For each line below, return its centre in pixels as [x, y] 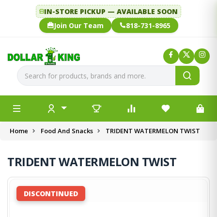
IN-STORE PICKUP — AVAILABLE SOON [111, 11]
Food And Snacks [67, 131]
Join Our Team [78, 25]
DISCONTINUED [51, 194]
